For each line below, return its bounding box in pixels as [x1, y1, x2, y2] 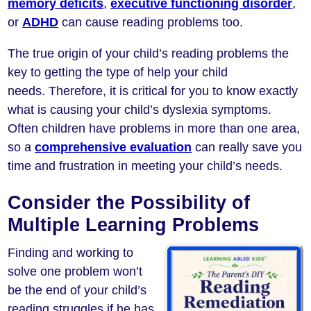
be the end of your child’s [8, 283, 147, 297]
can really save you [192, 140, 303, 155]
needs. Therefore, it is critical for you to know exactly [8, 84, 299, 99]
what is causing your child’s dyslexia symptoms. [8, 103, 272, 117]
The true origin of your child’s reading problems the [8, 47, 289, 61]
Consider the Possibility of [8, 192, 251, 213]
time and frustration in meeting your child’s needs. [8, 159, 283, 174]
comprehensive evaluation [35, 140, 192, 155]
